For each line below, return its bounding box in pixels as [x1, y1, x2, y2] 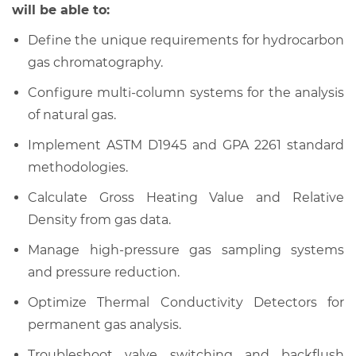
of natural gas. [28, 106, 116, 122]
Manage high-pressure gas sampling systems [28, 242, 344, 257]
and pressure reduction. [28, 264, 180, 280]
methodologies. [28, 159, 128, 175]
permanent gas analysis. [28, 316, 181, 332]
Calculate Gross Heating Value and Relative [28, 189, 344, 205]
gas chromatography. [28, 54, 163, 70]
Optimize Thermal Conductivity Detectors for [28, 294, 344, 310]
